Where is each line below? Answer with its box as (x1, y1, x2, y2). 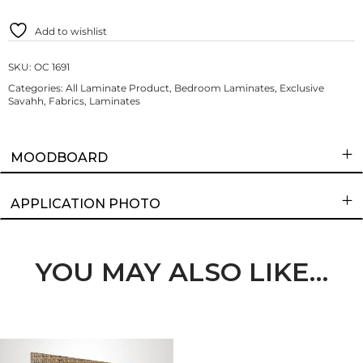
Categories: (8, 82, 66, 95)
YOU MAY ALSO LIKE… (35, 255, 328, 288)
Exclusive (280, 82, 324, 95)
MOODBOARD (11, 150, 108, 166)
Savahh (8, 95, 44, 108)
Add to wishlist (35, 25, 107, 38)
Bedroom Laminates (174, 82, 275, 95)
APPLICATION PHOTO (11, 196, 160, 212)
